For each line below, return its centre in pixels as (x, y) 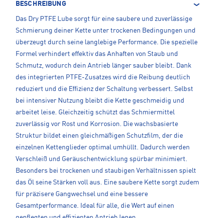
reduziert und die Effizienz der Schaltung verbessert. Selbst (104, 89)
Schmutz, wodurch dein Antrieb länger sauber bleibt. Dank (104, 65)
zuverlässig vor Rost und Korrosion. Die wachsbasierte (97, 124)
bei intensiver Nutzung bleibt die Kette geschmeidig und (100, 100)
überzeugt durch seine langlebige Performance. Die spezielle (107, 42)
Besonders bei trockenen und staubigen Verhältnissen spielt (106, 171)
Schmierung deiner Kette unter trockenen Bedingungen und (106, 30)
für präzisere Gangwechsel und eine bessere (82, 194)
